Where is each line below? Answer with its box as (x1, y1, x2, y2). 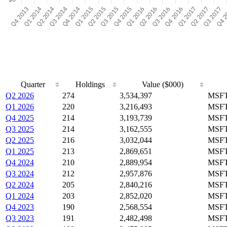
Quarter (21, 80, 45, 89)
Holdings (75, 80, 105, 89)
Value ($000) (142, 80, 183, 89)
